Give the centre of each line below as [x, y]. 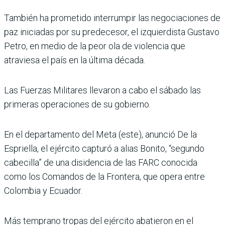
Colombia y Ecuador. [43, 191]
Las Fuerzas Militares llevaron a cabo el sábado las [102, 90]
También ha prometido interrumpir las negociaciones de [112, 18]
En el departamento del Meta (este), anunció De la [100, 135]
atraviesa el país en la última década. [75, 60]
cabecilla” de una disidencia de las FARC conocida [101, 163]
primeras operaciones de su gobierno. [77, 104]
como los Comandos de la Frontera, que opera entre [104, 177]
